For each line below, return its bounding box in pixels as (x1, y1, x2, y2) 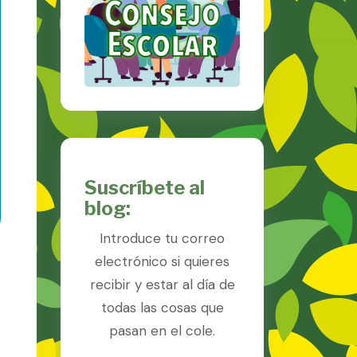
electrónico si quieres (95, 252, 229, 270)
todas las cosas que (100, 298, 224, 316)
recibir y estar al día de (89, 275, 235, 293)
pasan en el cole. (109, 321, 215, 339)
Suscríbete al (84, 175, 205, 199)
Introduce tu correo (100, 229, 225, 247)
